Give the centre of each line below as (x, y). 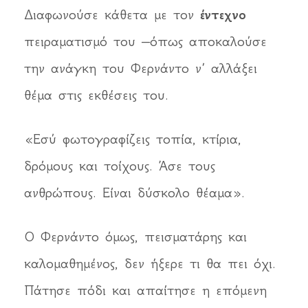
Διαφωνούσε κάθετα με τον (112, 15)
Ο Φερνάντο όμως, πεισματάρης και (135, 237)
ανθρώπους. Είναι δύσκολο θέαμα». (134, 193)
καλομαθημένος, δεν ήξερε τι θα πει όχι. (150, 264)
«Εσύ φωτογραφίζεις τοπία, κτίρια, (133, 139)
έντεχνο (223, 15)
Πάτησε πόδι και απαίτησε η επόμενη (145, 290)
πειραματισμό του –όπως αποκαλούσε (145, 42)
